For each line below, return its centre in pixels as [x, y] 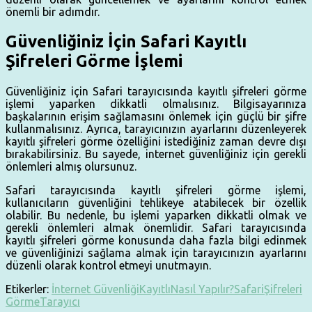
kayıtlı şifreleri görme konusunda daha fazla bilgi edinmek [156, 240]
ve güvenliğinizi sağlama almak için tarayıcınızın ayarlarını [156, 252]
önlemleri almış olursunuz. [71, 166]
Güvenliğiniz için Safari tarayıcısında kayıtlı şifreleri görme [156, 91]
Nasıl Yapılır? [202, 289]
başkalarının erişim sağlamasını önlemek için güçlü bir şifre [156, 116]
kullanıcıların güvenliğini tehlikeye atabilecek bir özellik [156, 202]
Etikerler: [27, 289]
